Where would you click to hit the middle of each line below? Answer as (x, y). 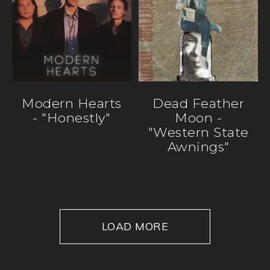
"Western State (198, 132)
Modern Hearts (72, 103)
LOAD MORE (135, 226)
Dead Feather (199, 103)
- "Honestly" (72, 117)
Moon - (199, 117)
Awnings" (198, 146)
